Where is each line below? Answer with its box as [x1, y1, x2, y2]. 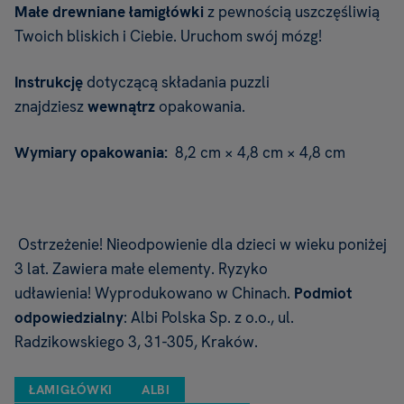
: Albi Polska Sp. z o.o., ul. [124, 308, 294, 328]
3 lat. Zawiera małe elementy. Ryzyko [14, 259, 268, 280]
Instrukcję [14, 72, 83, 93]
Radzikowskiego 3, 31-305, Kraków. [14, 332, 262, 353]
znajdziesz [14, 96, 87, 117]
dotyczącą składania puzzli [83, 72, 270, 93]
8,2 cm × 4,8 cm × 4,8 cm [171, 142, 345, 163]
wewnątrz [87, 96, 155, 117]
